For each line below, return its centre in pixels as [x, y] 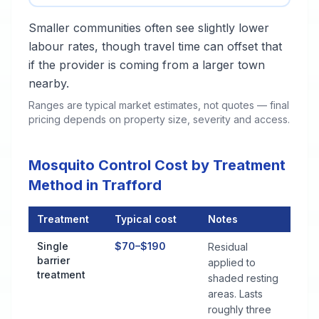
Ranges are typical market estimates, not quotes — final [159, 105]
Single [53, 246]
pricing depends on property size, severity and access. [159, 119]
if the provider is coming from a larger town [147, 65]
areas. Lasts [235, 294]
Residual [228, 247]
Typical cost [146, 219]
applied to [232, 262]
